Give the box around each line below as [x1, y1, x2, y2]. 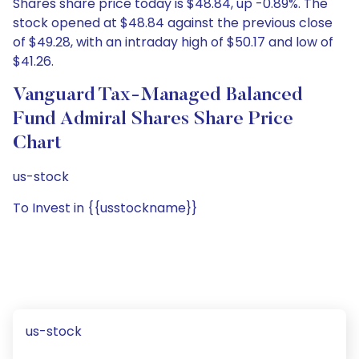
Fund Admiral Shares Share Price [13, 110, 293, 129]
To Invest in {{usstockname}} [13, 199, 197, 217]
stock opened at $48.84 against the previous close [13, 14, 333, 32]
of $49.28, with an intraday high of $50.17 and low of [13, 33, 333, 51]
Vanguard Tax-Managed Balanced [13, 86, 303, 105]
